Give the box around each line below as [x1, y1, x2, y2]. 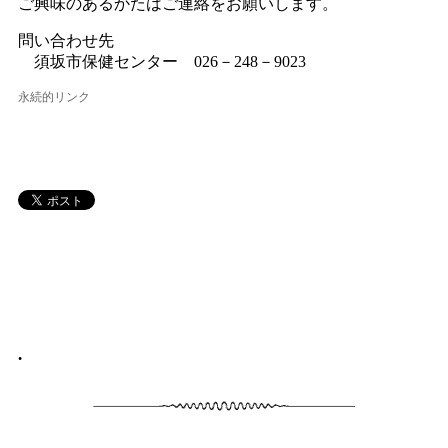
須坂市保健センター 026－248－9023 [18, 53, 307, 71]
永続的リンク [18, 90, 91, 105]
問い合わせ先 [18, 32, 115, 50]
